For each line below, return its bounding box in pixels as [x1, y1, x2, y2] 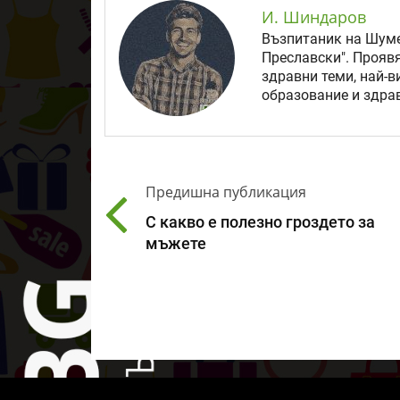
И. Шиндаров [262, 5, 366, 28]
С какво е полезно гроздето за [146, 213, 375, 232]
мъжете [146, 235, 206, 254]
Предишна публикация [146, 182, 306, 203]
